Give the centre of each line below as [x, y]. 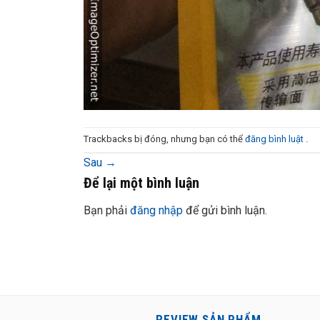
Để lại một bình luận [143, 182]
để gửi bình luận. [225, 210]
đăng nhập [156, 210]
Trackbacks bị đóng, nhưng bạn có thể [164, 139]
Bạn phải [107, 210]
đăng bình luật [275, 139]
